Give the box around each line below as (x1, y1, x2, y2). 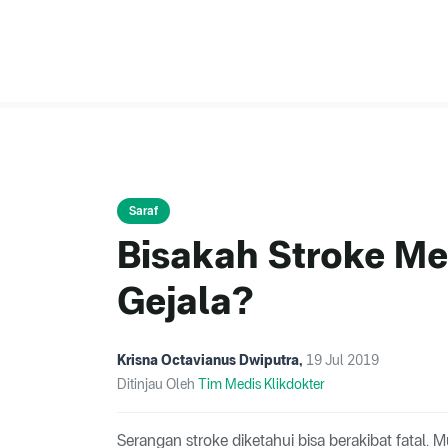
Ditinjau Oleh (117, 376, 198, 393)
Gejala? (117, 278, 253, 324)
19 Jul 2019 (306, 352, 379, 369)
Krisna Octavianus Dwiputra (117, 352, 299, 369)
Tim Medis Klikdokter (198, 376, 325, 393)
